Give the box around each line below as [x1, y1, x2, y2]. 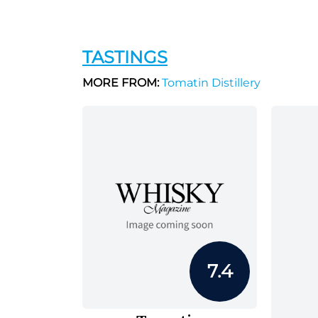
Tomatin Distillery [159, 76, 261, 89]
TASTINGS [82, 47, 168, 67]
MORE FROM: [82, 76, 159, 89]
